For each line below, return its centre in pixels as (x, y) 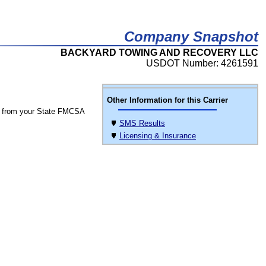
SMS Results (142, 123)
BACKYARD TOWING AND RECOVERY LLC (159, 53)
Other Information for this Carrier (167, 100)
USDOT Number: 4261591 (202, 63)
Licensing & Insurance (158, 136)
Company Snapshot (191, 37)
